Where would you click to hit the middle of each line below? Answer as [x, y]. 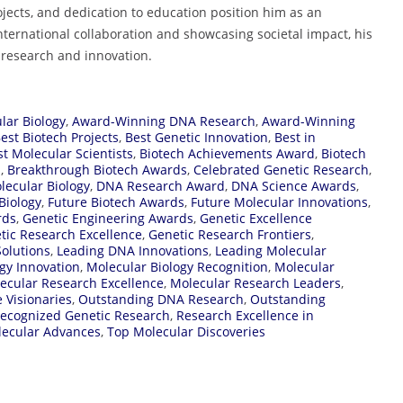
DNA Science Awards [294, 185]
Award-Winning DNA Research [164, 121]
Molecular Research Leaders [255, 282]
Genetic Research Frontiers [230, 234]
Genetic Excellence [256, 218]
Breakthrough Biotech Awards [97, 169]
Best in [295, 137]
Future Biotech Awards [116, 201]
